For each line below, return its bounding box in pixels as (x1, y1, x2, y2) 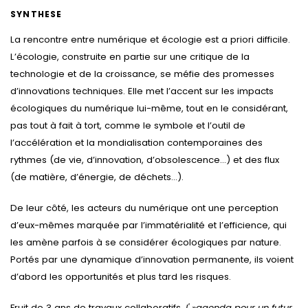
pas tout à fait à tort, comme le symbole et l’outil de (10, 118, 245, 132)
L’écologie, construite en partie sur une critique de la (10, 49, 250, 63)
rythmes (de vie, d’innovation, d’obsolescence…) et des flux (10, 153, 279, 166)
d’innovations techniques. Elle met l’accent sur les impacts (10, 84, 274, 98)
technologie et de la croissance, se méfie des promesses (10, 67, 274, 80)
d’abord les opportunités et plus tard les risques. (10, 269, 231, 283)
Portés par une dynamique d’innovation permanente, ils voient (10, 252, 294, 266)
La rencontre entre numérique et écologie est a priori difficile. (10, 32, 290, 46)
